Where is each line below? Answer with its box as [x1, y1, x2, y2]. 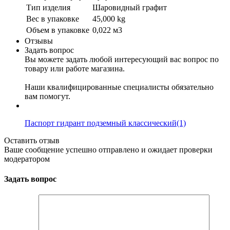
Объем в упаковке [26, 25, 89, 34]
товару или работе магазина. [25, 64, 125, 73]
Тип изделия [26, 3, 70, 12]
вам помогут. [25, 91, 70, 101]
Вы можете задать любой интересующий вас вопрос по [25, 54, 219, 64]
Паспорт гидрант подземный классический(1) [25, 118, 186, 127]
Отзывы [25, 36, 53, 45]
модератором [4, 154, 50, 163]
